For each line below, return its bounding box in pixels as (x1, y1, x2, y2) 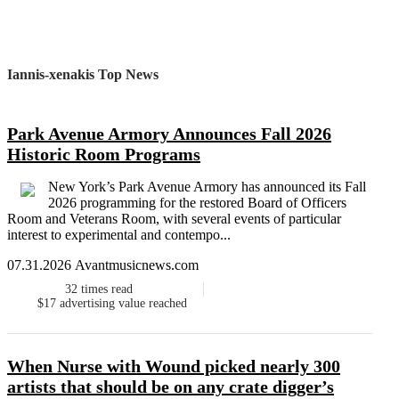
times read (80, 282, 133, 297)
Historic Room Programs (7, 144, 200, 165)
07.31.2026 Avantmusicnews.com (7, 257, 199, 273)
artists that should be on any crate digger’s (7, 377, 334, 397)
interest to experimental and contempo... (7, 227, 231, 243)
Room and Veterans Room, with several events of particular (7, 211, 341, 227)
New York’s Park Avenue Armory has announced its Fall (48, 179, 366, 195)
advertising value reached (59, 297, 187, 311)
